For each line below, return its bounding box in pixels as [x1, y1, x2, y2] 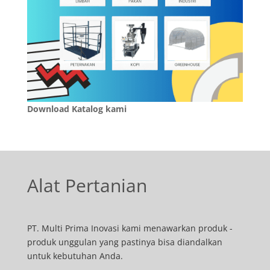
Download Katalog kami [27, 102, 127, 115]
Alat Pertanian [27, 172, 147, 198]
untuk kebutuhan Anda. [27, 250, 123, 262]
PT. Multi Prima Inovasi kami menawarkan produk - [27, 222, 233, 234]
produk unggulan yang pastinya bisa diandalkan [27, 236, 222, 248]
